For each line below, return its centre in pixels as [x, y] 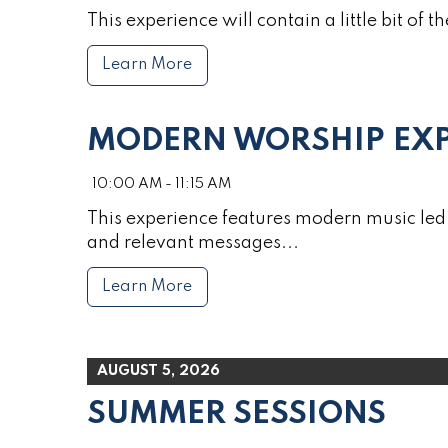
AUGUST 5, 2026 [158, 371]
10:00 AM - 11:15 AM [161, 183]
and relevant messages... [193, 242]
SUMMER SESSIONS [236, 415]
